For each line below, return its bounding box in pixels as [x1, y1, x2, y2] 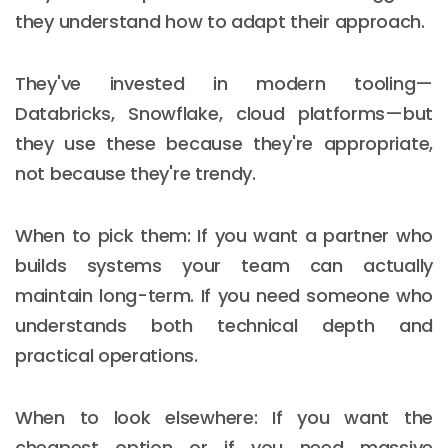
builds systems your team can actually [15, 252, 433, 278]
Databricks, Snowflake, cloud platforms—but [15, 100, 433, 126]
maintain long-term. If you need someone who [15, 282, 433, 308]
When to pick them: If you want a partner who [15, 222, 433, 248]
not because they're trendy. [15, 160, 256, 186]
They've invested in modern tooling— [15, 70, 433, 96]
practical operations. [15, 342, 198, 368]
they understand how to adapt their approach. [15, 8, 425, 34]
